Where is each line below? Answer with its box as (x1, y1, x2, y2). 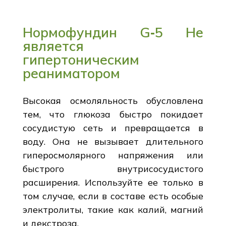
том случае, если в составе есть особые (22, 190, 204, 202)
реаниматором (22, 64, 120, 82)
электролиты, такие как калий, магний (22, 203, 204, 215)
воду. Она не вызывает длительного (22, 135, 204, 147)
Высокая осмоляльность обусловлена (22, 94, 204, 106)
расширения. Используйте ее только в (22, 176, 204, 188)
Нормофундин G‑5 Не (22, 23, 204, 41)
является (22, 37, 84, 54)
